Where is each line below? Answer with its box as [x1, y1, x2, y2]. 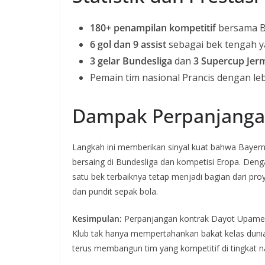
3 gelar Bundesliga [90, 54, 172, 67]
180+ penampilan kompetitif [90, 21, 216, 34]
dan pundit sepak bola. [72, 186, 158, 197]
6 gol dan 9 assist [90, 38, 166, 51]
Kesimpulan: [72, 213, 122, 224]
